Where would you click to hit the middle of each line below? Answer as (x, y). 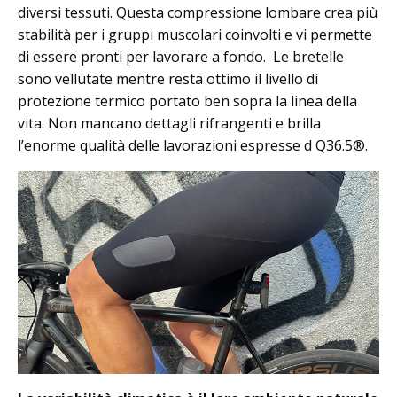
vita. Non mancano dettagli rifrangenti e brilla (169, 123)
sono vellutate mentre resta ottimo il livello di (168, 78)
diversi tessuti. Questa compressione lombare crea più (198, 12)
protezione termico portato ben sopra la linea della (187, 101)
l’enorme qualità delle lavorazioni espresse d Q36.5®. (193, 145)
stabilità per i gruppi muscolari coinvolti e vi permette (195, 34)
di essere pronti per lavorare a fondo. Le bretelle (181, 56)
